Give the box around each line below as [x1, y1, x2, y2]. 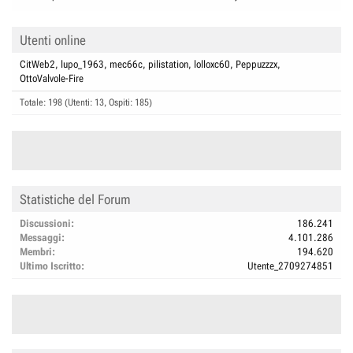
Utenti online [20, 32, 86, 48]
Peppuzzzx [236, 58, 277, 70]
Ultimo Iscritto [20, 259, 81, 272]
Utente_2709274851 [247, 259, 333, 272]
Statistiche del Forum [20, 191, 131, 207]
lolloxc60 [194, 58, 230, 70]
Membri [20, 245, 52, 258]
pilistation [148, 58, 188, 70]
